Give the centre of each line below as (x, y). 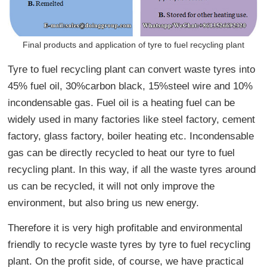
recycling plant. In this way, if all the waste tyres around (132, 169)
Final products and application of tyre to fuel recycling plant (133, 44)
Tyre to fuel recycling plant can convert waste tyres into (132, 69)
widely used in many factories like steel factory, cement (132, 119)
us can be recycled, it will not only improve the (111, 186)
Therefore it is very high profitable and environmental (125, 228)
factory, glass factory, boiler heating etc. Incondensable (131, 136)
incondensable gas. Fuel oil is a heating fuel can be (122, 103)
